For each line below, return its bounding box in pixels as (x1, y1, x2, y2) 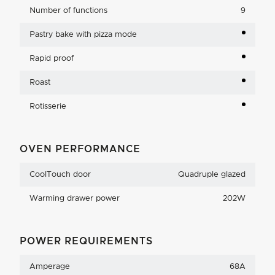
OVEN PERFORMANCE (20, 144, 141, 154)
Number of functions (29, 6, 107, 15)
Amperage (29, 262, 70, 271)
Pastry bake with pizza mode (29, 30, 137, 39)
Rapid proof (29, 54, 74, 63)
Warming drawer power (29, 194, 120, 203)
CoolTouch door (29, 170, 91, 179)
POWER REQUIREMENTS (20, 236, 153, 246)
